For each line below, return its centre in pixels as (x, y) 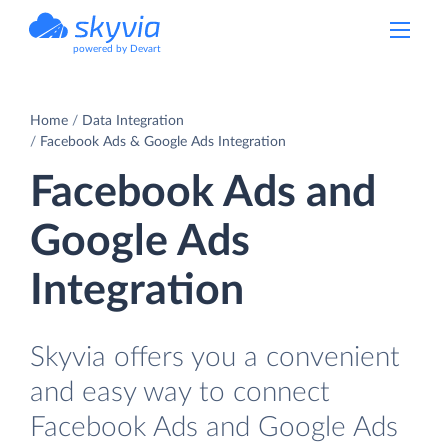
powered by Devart (117, 49)
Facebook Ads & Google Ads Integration (163, 141)
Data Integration (133, 120)
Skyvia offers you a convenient (215, 357)
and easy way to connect (180, 392)
